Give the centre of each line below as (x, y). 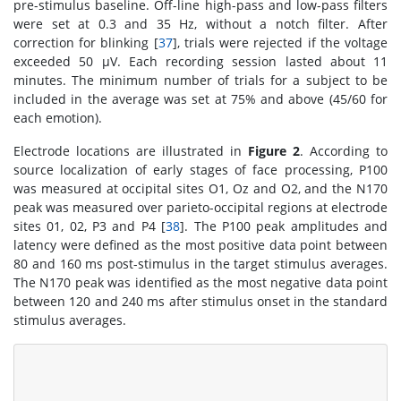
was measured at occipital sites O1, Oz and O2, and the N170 (200, 188)
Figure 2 (274, 151)
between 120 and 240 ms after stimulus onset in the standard (200, 301)
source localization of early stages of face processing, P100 (200, 170)
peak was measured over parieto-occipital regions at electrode (200, 207)
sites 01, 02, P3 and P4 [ (90, 226)
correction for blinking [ (86, 43)
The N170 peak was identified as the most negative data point (200, 282)
